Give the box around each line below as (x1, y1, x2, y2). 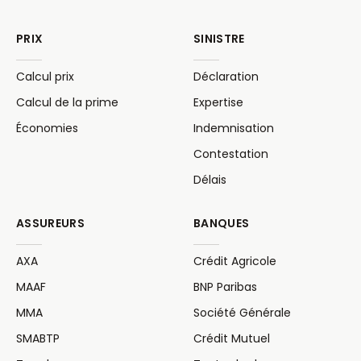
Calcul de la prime (16, 93, 118, 110)
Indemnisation (193, 119, 274, 136)
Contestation (193, 145, 268, 162)
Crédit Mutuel (193, 330, 270, 346)
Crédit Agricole (193, 252, 276, 269)
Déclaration (193, 68, 259, 85)
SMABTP (16, 330, 60, 346)
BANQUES (193, 214, 250, 231)
